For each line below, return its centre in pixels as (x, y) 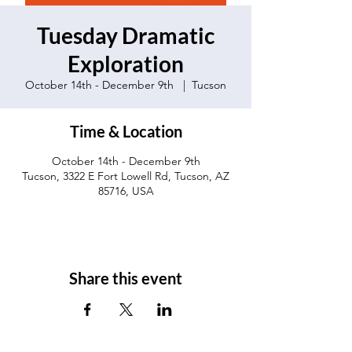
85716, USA (126, 191)
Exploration (126, 64)
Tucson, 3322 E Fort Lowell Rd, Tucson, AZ (126, 176)
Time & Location (126, 131)
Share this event (126, 278)
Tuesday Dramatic (126, 35)
